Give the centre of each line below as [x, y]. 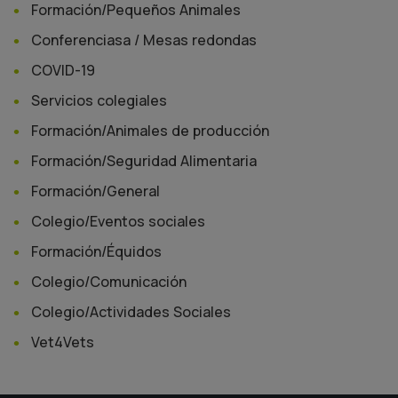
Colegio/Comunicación [109, 281]
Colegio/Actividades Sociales [131, 311]
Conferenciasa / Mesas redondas [144, 40]
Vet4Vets [63, 342]
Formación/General [96, 191]
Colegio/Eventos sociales [118, 221]
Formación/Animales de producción [150, 130]
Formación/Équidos [96, 251]
